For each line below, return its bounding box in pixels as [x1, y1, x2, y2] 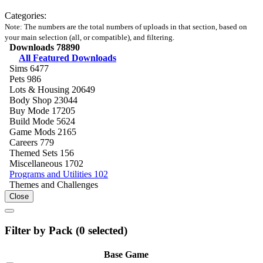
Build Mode [9, 116, 56, 126]
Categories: [5, 10, 46, 21]
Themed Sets [9, 147, 60, 158]
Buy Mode [9, 105, 52, 116]
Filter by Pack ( [5, 224, 79, 237]
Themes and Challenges [9, 179, 98, 190]
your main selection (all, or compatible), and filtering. [5, 32, 174, 42]
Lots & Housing [9, 84, 72, 95]
